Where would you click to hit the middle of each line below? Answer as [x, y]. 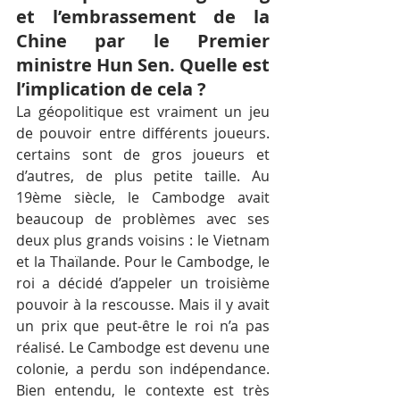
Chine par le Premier [143, 40]
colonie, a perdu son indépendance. [143, 368]
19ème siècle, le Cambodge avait [143, 197]
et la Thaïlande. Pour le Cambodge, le [143, 261]
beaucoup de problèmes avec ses [143, 218]
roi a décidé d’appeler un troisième [143, 283]
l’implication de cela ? [111, 88]
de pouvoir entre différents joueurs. [143, 133]
